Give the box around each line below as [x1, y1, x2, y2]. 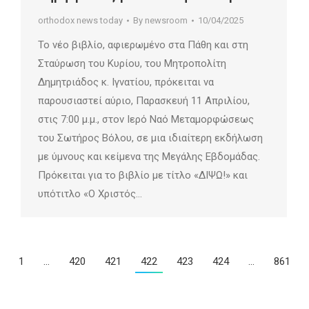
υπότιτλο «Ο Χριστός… [38, 188, 142, 201]
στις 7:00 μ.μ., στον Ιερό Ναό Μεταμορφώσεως [38, 113, 254, 126]
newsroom [145, 15, 188, 26]
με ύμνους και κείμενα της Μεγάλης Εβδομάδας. [38, 150, 260, 163]
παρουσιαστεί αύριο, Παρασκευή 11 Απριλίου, [38, 94, 250, 108]
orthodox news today [38, 15, 123, 26]
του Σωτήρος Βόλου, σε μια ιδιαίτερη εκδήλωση [38, 132, 263, 145]
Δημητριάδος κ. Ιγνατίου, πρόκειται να [38, 76, 214, 89]
